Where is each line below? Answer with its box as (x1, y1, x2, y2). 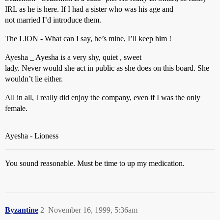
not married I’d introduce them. (5, 16, 101, 24)
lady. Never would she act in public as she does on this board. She (5, 64, 209, 72)
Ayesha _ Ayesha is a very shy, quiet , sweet (5, 53, 141, 61)
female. (5, 104, 27, 112)
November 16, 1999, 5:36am (48, 206, 137, 214)
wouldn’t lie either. (5, 75, 63, 83)
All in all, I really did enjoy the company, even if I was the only (5, 93, 200, 102)
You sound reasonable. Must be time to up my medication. (5, 159, 185, 167)
